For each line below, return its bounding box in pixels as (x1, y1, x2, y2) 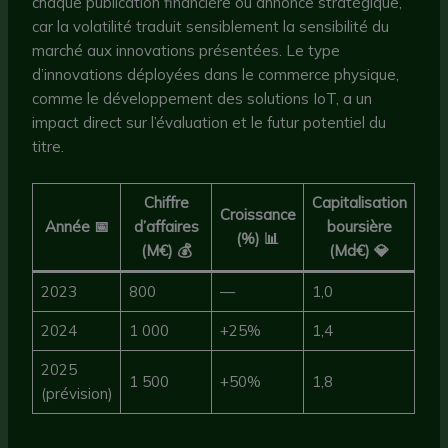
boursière (326, 217, 392, 237)
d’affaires (133, 217, 199, 237)
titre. (32, 137, 65, 157)
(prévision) (40, 384, 113, 404)
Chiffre (143, 193, 189, 213)
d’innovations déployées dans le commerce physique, (32, 65, 400, 85)
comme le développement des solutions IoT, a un (32, 89, 373, 109)
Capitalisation (311, 193, 407, 213)
